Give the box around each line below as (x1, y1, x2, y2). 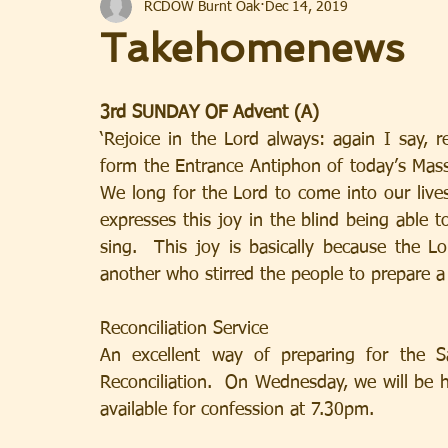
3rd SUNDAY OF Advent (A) (100, 104, 319, 122)
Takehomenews (100, 24, 404, 72)
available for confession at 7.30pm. (100, 401, 374, 419)
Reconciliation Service (100, 320, 268, 338)
